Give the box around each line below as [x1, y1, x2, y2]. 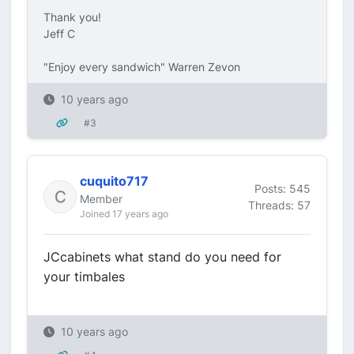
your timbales [43, 269, 125, 284]
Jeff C [43, 27, 75, 40]
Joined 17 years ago [80, 208, 168, 220]
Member [80, 192, 122, 205]
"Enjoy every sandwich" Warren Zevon [43, 60, 240, 73]
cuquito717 [80, 173, 149, 189]
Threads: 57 [248, 198, 311, 212]
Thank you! [43, 10, 101, 24]
